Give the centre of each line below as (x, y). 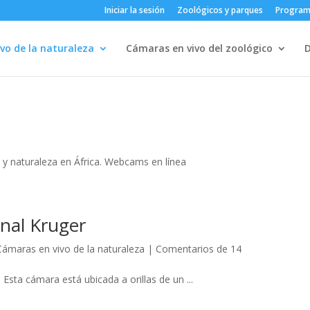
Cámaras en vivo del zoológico (199, 48)
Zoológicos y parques (220, 10)
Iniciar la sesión (134, 10)
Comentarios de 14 (199, 249)
